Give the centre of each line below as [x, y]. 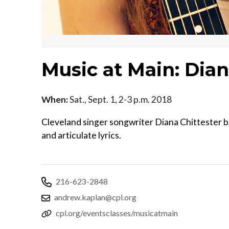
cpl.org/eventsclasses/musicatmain [117, 213]
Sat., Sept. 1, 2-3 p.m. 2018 [120, 99]
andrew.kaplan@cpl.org [95, 197]
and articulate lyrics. [81, 135]
